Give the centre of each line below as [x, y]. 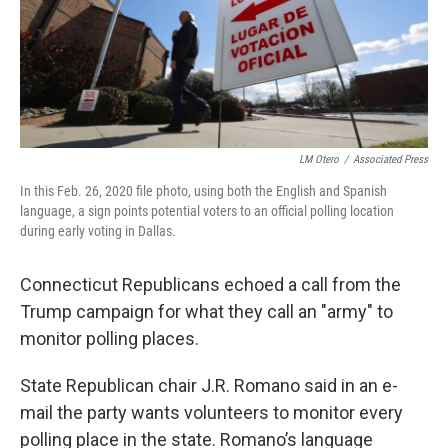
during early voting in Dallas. [98, 231]
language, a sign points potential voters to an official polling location [207, 211]
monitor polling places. [109, 338]
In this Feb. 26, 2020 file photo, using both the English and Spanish [203, 191]
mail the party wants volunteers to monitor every [211, 412]
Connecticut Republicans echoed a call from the [210, 284]
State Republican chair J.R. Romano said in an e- [209, 385]
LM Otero [319, 159]
